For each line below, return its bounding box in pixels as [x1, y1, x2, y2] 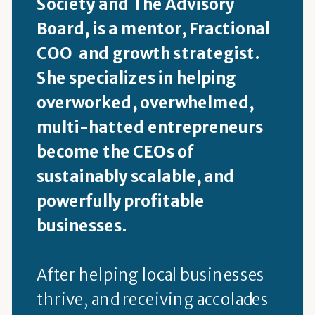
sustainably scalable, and [36, 166, 235, 186]
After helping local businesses [36, 264, 265, 285]
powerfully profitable [36, 191, 205, 211]
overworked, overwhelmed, [36, 92, 255, 112]
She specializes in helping [36, 67, 237, 88]
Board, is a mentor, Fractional [36, 18, 270, 39]
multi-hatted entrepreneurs [36, 117, 263, 137]
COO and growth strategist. [36, 43, 260, 63]
